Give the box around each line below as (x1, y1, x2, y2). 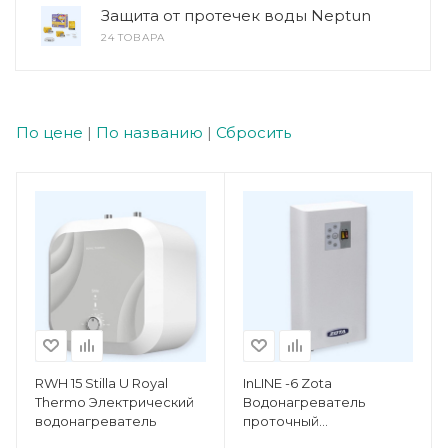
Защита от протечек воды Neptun (101, 6, 371, 25)
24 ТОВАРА (101, 31, 166, 44)
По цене (16, 123, 83, 142)
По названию (96, 123, 203, 142)
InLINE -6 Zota (242, 374, 332, 391)
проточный (242, 412, 319, 429)
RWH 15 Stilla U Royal (35, 374, 168, 391)
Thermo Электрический (35, 393, 194, 410)
